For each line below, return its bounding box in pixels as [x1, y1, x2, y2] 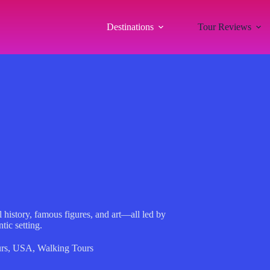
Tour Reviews [197, 22, 251, 32]
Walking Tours [37, 243, 93, 253]
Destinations [106, 22, 154, 32]
